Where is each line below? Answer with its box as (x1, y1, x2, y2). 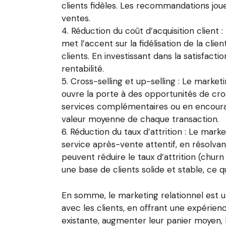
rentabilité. (62, 63, 104, 74)
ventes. (62, 13, 90, 24)
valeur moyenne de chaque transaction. (62, 114, 219, 125)
